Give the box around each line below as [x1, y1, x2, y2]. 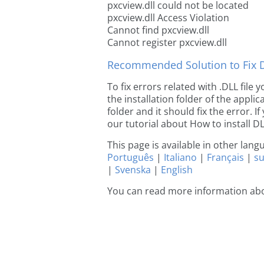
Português [107, 151, 154, 164]
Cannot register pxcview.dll [107, 36, 227, 49]
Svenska [115, 163, 151, 176]
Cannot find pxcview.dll [107, 24, 209, 37]
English [161, 163, 193, 176]
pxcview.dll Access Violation [107, 11, 229, 24]
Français [207, 151, 244, 164]
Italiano [164, 151, 197, 164]
